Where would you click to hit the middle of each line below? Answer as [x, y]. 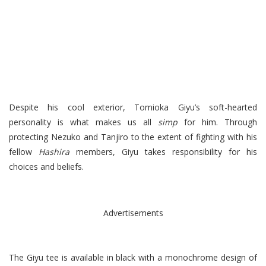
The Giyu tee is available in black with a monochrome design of [133, 258]
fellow [24, 151]
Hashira [57, 151]
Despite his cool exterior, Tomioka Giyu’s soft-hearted [133, 107]
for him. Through [217, 122]
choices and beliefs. [47, 166]
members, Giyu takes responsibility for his [167, 151]
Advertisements [133, 213]
